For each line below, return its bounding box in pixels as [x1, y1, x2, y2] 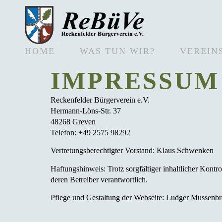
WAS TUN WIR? [80, 46, 155, 56]
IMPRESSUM [51, 67, 220, 95]
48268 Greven [51, 117, 96, 126]
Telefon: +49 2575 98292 [51, 128, 130, 137]
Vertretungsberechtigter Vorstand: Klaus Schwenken [51, 146, 214, 155]
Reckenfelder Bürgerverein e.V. [51, 96, 150, 104]
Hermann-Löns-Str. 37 [51, 107, 121, 115]
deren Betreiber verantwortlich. [51, 175, 148, 184]
